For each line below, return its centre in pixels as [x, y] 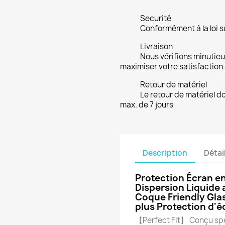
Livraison [156, 46]
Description [165, 153]
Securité [156, 18]
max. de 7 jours [147, 105]
